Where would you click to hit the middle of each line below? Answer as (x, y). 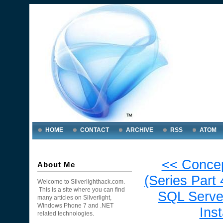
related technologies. (67, 213)
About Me (56, 165)
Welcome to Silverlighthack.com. (81, 181)
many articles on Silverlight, (74, 197)
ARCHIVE (140, 130)
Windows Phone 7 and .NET (75, 205)
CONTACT (95, 130)
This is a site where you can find (81, 189)
